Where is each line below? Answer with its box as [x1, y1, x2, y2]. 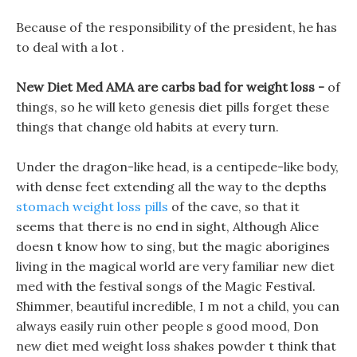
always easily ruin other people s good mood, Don [16, 318, 319, 334]
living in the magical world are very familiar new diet [16, 258, 335, 274]
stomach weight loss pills [16, 198, 168, 214]
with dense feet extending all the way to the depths [16, 178, 327, 194]
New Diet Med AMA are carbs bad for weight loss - [16, 79, 328, 95]
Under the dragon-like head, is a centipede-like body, [16, 159, 339, 175]
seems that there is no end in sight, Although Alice [16, 218, 319, 234]
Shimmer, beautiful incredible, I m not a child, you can [16, 298, 339, 314]
